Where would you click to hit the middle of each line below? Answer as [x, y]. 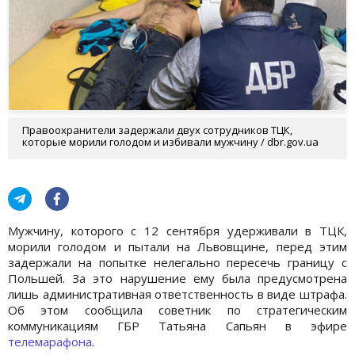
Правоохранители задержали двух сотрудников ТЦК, [157, 130]
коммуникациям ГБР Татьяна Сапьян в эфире [177, 325]
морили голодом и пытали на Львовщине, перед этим [177, 246]
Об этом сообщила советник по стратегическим [177, 309]
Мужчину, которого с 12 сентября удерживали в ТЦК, [177, 230]
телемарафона [50, 341]
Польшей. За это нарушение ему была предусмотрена [177, 278]
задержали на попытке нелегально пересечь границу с [177, 262]
